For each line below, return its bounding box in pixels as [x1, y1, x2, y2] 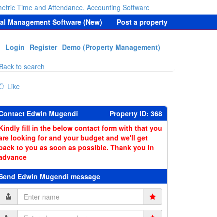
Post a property [117, 17, 168, 27]
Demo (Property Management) [62, 42, 160, 52]
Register [30, 42, 57, 52]
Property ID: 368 [109, 108, 162, 118]
